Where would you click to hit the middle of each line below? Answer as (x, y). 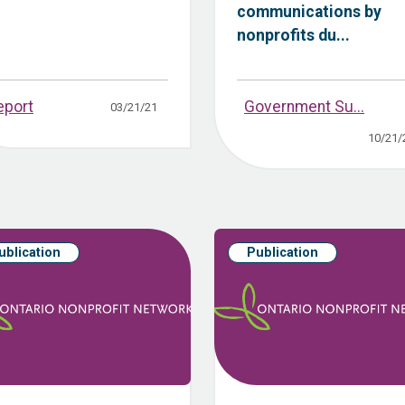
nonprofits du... (293, 36)
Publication (283, 253)
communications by (309, 12)
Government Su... (304, 107)
